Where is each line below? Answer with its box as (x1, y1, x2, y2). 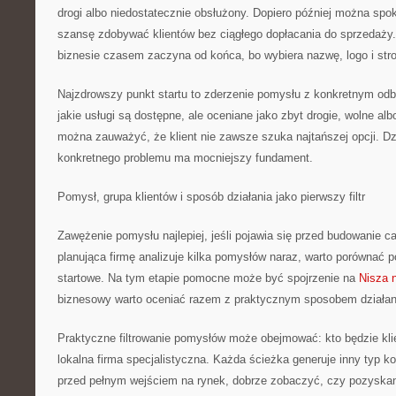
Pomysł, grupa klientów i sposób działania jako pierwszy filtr (57, 190, 365, 203)
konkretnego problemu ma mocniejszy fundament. (57, 151, 313, 164)
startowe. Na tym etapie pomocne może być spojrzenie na (57, 271, 359, 285)
